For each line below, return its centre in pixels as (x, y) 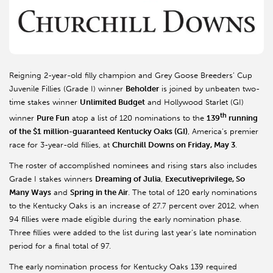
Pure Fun (53, 118)
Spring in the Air (99, 193)
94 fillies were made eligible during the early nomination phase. (125, 219)
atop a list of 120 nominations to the (138, 118)
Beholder (142, 89)
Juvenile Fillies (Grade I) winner (67, 89)
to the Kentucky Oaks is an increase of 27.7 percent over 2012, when (134, 206)
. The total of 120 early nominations (193, 193)
